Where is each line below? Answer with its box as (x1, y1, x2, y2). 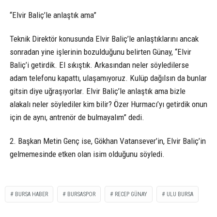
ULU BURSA (167, 191, 193, 198)
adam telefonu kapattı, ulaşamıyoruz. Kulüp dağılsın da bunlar (10, 73, 207, 83)
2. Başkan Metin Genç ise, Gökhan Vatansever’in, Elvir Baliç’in (10, 136, 206, 146)
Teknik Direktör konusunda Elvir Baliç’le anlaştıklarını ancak (10, 33, 199, 44)
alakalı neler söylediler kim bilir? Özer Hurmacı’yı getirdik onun (10, 99, 207, 109)
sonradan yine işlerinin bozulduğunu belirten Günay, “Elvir (10, 46, 191, 57)
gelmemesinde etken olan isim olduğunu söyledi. (10, 149, 165, 159)
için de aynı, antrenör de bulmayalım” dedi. (10, 112, 144, 122)
